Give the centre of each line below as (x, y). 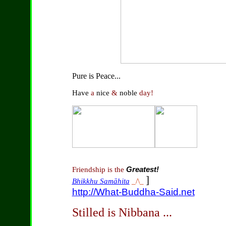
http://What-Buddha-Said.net (133, 192)
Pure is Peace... (96, 76)
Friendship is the (99, 169)
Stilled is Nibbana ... (122, 212)
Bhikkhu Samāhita (101, 181)
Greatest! (142, 169)
